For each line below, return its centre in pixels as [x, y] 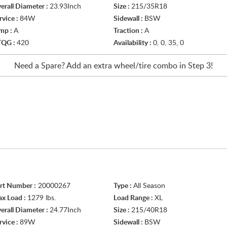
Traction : [129, 31]
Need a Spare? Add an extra [64, 66]
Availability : [133, 43]
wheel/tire [133, 66]
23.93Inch [65, 7]
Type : [123, 186]
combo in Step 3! [182, 66]
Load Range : [134, 198]
